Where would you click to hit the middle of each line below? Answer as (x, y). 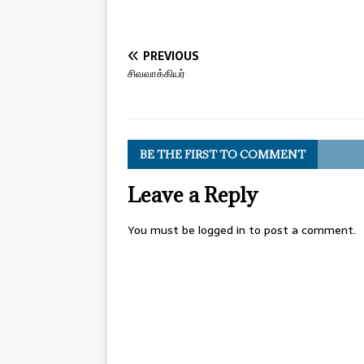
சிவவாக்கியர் (156, 73)
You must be (163, 230)
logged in (222, 230)
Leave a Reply (193, 194)
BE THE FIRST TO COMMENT (223, 154)
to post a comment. (301, 230)
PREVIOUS (171, 56)
